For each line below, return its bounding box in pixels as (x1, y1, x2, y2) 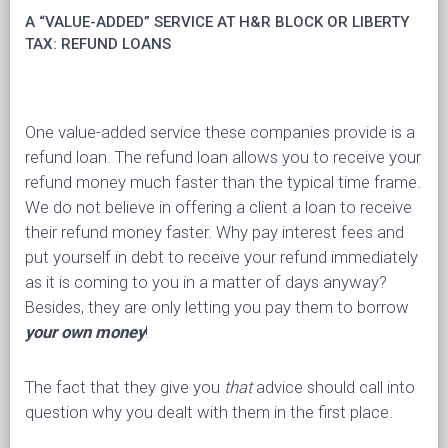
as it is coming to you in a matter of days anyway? (25, 272, 387, 292)
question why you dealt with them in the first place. (25, 402, 393, 422)
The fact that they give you (25, 377, 224, 397)
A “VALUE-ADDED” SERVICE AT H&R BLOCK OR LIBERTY (25, 13, 409, 31)
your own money (25, 322, 145, 342)
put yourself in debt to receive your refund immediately (25, 247, 418, 267)
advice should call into (252, 377, 415, 397)
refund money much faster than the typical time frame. (25, 172, 421, 192)
